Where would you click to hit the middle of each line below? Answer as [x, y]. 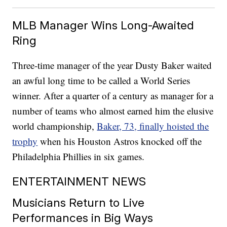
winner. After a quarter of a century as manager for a [113, 96]
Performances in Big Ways [83, 218]
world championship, [55, 126]
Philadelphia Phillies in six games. [79, 157]
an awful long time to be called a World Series [101, 81]
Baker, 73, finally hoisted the [153, 126]
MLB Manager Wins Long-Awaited [103, 25]
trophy [25, 141]
